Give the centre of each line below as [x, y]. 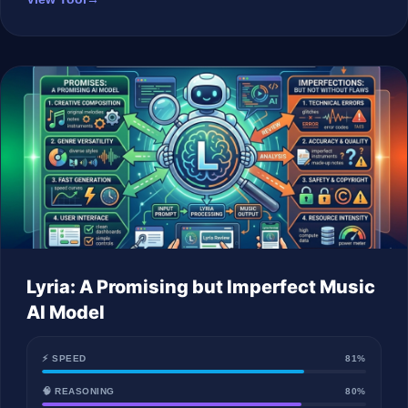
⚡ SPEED [64, 358]
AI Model [66, 312]
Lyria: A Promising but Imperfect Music [201, 287]
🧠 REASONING [78, 391]
